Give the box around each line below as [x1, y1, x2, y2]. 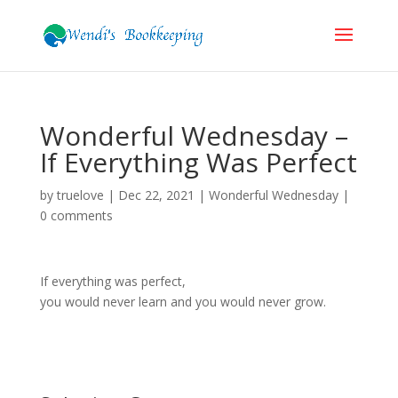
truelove [56, 187, 104, 203]
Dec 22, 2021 [117, 187, 195, 203]
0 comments [39, 207, 113, 224]
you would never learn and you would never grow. [39, 293, 326, 310]
